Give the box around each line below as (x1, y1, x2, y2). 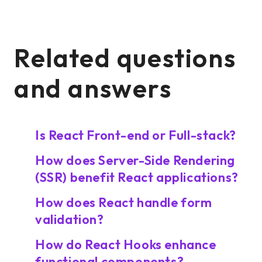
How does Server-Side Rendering (35, 152, 236, 168)
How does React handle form (35, 194, 212, 211)
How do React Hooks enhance (35, 236, 216, 253)
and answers (14, 72, 172, 104)
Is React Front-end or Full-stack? (35, 127, 236, 143)
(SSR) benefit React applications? (35, 169, 239, 185)
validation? (35, 211, 104, 227)
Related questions (14, 42, 236, 74)
